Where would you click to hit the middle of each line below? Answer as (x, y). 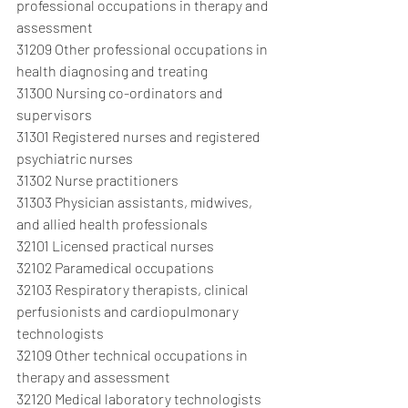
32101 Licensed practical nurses (115, 245)
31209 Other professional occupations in (143, 49)
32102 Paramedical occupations (115, 267)
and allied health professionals (112, 224)
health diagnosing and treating (112, 71)
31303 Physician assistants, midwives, (136, 202)
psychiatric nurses (75, 158)
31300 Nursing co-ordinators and (121, 92)
